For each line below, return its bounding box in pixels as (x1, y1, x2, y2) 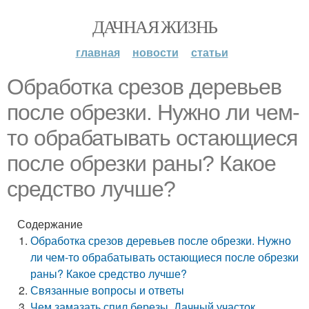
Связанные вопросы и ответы (30, 282, 185, 298)
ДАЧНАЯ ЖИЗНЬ (92, 14, 217, 38)
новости (132, 44, 179, 60)
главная (75, 44, 120, 60)
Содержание (17, 216, 83, 232)
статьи (190, 44, 228, 60)
